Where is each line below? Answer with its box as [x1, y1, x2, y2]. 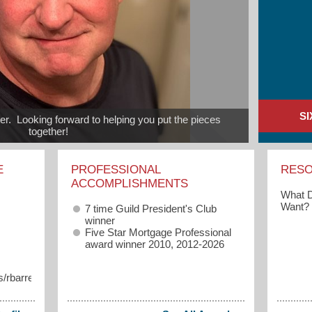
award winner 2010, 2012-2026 [84, 237, 224, 250]
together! [28, 125, 68, 138]
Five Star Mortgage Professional [84, 226, 231, 238]
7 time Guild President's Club [84, 202, 217, 214]
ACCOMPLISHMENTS [70, 176, 188, 190]
